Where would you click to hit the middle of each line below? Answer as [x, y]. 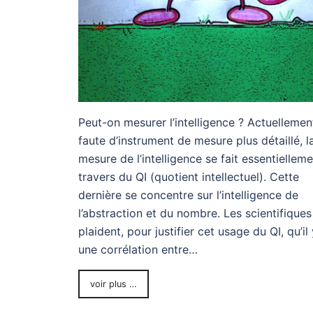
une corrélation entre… [138, 249]
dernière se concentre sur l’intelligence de [188, 195]
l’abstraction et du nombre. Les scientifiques [195, 213]
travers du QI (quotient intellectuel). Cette [189, 176]
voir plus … [114, 284]
